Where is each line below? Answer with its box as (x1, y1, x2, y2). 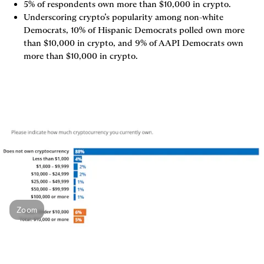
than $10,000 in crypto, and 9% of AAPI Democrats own (24, 37, 243, 48)
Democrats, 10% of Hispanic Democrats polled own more (24, 24, 245, 35)
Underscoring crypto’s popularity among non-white (24, 11, 223, 22)
